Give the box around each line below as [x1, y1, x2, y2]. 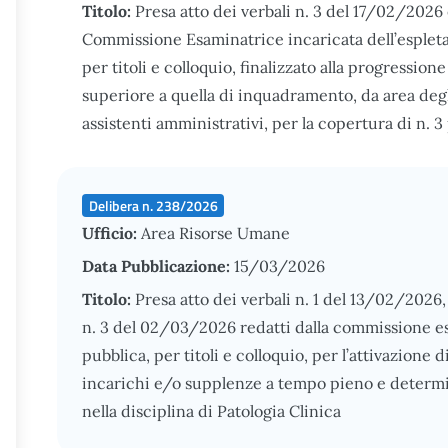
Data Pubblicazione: [82, 256, 234, 276]
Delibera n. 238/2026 [88, 194, 218, 216]
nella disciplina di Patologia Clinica [82, 401, 341, 421]
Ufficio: [82, 223, 141, 243]
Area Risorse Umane [141, 223, 290, 243]
